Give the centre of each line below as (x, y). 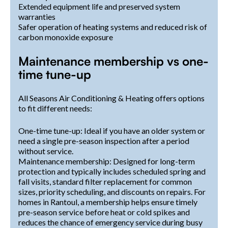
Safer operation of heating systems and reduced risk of (113, 26)
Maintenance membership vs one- (113, 61)
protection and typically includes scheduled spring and (112, 171)
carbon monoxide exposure (66, 37)
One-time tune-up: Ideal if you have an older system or (112, 130)
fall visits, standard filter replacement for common (105, 181)
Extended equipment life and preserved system (99, 6)
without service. (46, 151)
